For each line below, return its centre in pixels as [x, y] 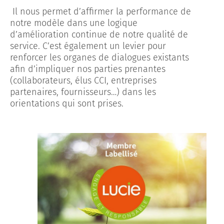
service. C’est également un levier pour [88, 46]
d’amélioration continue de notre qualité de [99, 34]
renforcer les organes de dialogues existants [99, 57]
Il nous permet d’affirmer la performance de [100, 11]
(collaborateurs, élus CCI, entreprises [83, 80]
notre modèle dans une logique [74, 23]
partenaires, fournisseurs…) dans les [83, 92]
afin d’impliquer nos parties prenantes [88, 69]
